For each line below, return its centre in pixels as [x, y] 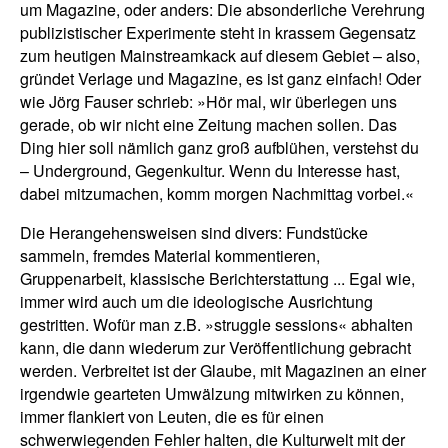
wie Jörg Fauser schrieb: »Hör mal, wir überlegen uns [208, 101]
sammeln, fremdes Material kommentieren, [170, 255]
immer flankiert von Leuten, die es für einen [172, 416]
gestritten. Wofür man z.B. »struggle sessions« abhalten [216, 324]
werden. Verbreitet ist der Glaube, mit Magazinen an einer [223, 370]
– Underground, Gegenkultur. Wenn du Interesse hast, [210, 170]
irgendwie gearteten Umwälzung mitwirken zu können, [212, 393]
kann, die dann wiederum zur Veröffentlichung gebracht [215, 347]
